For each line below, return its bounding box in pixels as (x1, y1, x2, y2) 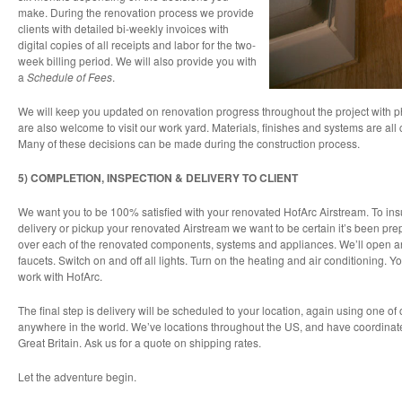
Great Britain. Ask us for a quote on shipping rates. (18, 335, 261, 350)
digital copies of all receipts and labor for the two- (18, 37, 256, 52)
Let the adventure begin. (18, 369, 136, 384)
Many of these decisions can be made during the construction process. (18, 135, 360, 151)
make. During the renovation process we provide (18, 4, 254, 20)
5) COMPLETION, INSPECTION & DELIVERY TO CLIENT (18, 170, 298, 186)
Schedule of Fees (27, 69, 112, 84)
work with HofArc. (18, 268, 102, 284)
